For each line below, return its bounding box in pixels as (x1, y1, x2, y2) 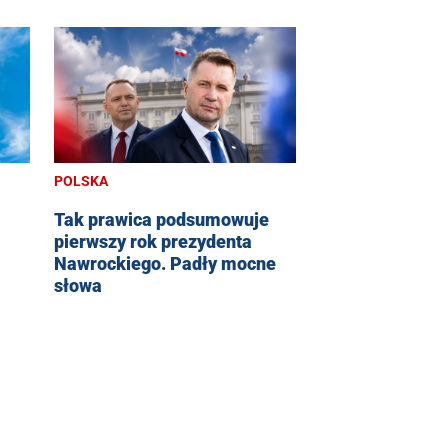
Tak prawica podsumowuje (54, 209, 269, 231)
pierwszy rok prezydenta (54, 231, 252, 253)
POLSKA (54, 173, 108, 190)
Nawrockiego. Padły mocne (54, 253, 276, 275)
